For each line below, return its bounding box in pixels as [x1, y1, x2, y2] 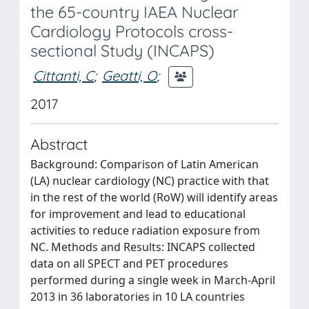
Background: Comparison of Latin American [30, 157, 259, 172]
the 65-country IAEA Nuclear [30, 2, 239, 22]
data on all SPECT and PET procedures [30, 256, 228, 271]
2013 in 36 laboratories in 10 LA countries [30, 289, 245, 304]
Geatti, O [102, 66, 157, 84]
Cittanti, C [33, 66, 94, 84]
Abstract [30, 134, 88, 153]
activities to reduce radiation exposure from [30, 223, 260, 238]
